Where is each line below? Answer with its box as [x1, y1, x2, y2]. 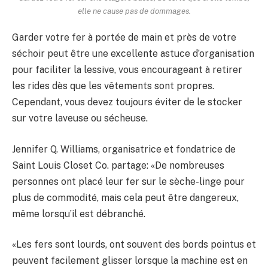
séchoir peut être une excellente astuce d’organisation [12, 48, 254, 60]
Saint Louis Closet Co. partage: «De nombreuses [12, 159, 224, 171]
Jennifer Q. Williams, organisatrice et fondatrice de [12, 143, 236, 155]
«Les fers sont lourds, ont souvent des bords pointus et [12, 239, 256, 251]
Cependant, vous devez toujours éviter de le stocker [12, 96, 242, 108]
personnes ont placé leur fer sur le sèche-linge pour [12, 175, 245, 187]
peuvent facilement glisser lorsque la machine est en [12, 255, 248, 267]
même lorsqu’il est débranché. [12, 208, 145, 220]
